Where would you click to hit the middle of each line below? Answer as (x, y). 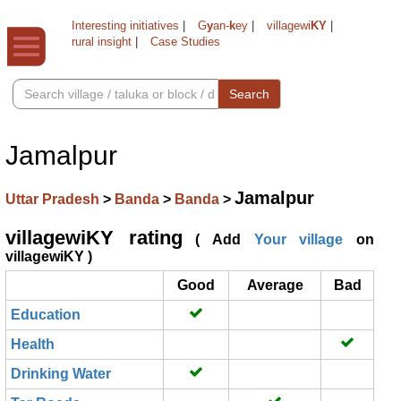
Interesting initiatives (125, 26)
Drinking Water (61, 374)
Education (46, 315)
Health (33, 344)
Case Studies (185, 42)
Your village (299, 239)
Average (275, 285)
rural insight (102, 42)
